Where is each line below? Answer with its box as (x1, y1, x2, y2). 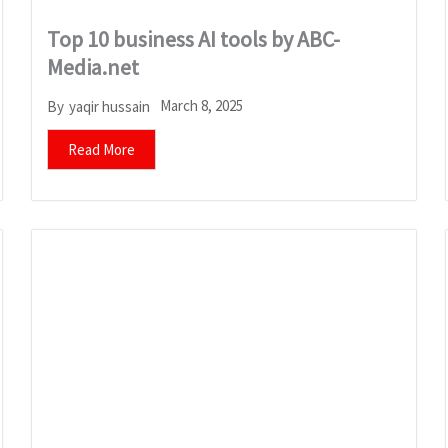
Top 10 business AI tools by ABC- (47, 25, 341, 54)
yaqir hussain (69, 96, 151, 116)
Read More (68, 140, 136, 160)
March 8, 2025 (160, 96, 244, 116)
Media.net (47, 53, 140, 82)
